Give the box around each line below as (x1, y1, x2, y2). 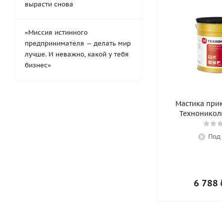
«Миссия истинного (25, 28, 88, 37)
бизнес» (25, 61, 51, 69)
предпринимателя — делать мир (25, 39, 131, 48)
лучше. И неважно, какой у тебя (25, 50, 129, 58)
